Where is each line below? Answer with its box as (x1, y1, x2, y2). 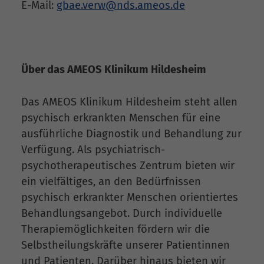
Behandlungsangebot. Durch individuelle (21, 206, 222, 220)
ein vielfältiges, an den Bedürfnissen (21, 174, 201, 188)
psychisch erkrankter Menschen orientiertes (21, 190, 238, 204)
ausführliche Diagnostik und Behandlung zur (21, 127, 242, 140)
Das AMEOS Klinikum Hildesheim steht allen (21, 95, 237, 108)
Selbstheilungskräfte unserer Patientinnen (21, 238, 230, 252)
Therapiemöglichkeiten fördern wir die (21, 222, 210, 236)
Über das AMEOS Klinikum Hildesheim (21, 63, 206, 77)
